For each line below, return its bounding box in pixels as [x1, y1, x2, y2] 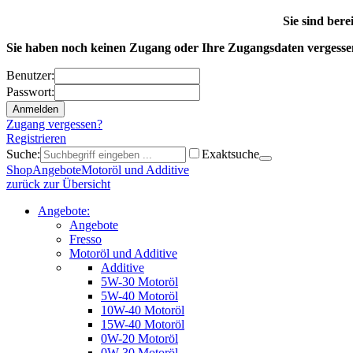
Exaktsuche [202, 147, 259, 161]
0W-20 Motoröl [101, 331, 178, 345]
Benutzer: [6, 68, 54, 82]
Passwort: [6, 84, 54, 98]
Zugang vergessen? [6, 117, 102, 131]
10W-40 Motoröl [101, 303, 184, 317]
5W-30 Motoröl [101, 274, 178, 288]
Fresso [69, 232, 102, 246]
